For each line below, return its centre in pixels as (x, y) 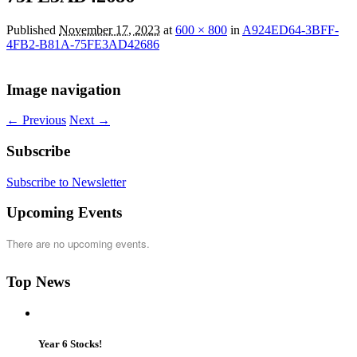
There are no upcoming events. (78, 244)
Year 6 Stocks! (70, 343)
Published (33, 29)
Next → (90, 120)
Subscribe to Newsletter (66, 182)
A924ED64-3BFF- (290, 29)
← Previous (36, 120)
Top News (38, 281)
